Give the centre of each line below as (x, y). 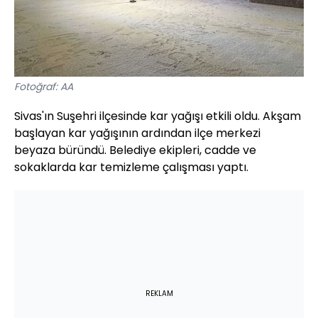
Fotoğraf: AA (44, 87)
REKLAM (159, 294)
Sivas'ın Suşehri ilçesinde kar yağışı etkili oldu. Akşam (158, 116)
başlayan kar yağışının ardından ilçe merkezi (137, 133)
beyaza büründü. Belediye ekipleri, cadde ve (135, 150)
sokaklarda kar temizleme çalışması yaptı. (131, 168)
